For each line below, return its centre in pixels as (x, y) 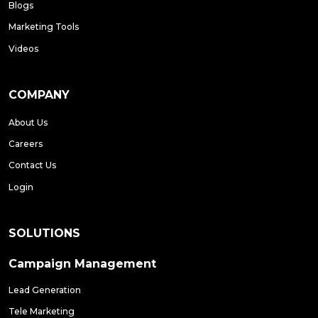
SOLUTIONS (44, 233)
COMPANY (39, 94)
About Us (28, 122)
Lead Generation (45, 290)
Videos (23, 48)
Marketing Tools (44, 27)
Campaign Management (82, 263)
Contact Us (32, 165)
